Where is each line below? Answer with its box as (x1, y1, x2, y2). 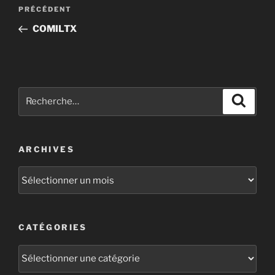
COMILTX (32, 23, 77, 35)
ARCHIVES (18, 144, 74, 154)
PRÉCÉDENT (18, 5, 72, 14)
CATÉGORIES (18, 222, 87, 233)
